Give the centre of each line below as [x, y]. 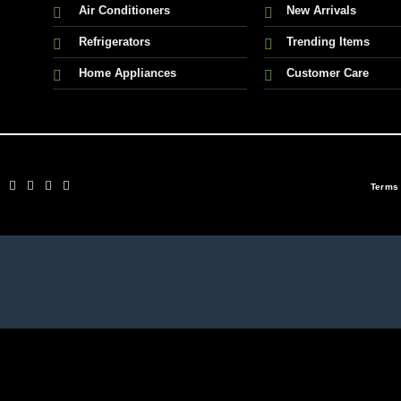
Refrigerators [114, 42]
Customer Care [328, 73]
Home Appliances [127, 73]
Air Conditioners [124, 11]
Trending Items [328, 42]
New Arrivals [322, 11]
